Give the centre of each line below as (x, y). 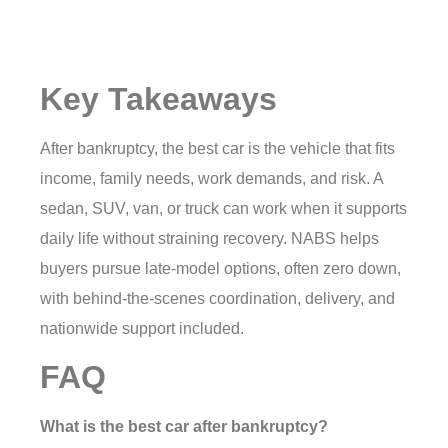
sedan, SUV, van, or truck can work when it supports (223, 208)
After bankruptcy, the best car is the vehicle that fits (217, 148)
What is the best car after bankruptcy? (184, 427)
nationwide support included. (142, 328)
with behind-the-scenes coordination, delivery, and (217, 298)
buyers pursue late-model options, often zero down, (220, 268)
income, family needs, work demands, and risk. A (211, 178)
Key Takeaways (158, 99)
